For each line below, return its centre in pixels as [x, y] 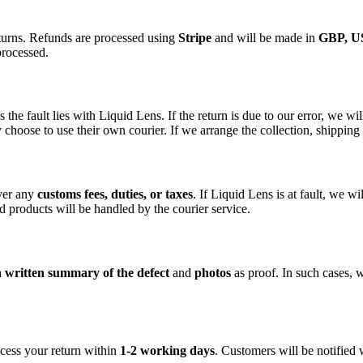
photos [213, 272]
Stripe [195, 37]
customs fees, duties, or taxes [115, 194]
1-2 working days [167, 351]
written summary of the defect [87, 272]
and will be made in [265, 37]
